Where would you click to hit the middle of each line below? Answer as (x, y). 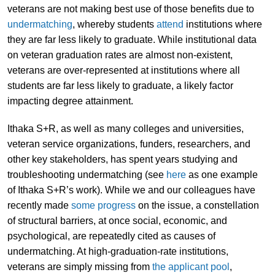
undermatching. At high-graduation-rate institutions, (118, 251)
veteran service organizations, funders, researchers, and (129, 144)
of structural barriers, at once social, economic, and (117, 220)
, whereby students (114, 24)
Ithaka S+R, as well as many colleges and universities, (125, 128)
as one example (222, 174)
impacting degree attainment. (70, 101)
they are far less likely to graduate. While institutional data (132, 40)
